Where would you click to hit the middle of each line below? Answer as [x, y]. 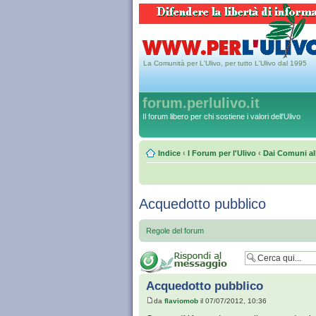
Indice [169, 153]
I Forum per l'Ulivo [222, 153]
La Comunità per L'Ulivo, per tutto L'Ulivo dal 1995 [225, 63]
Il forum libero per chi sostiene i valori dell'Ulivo [221, 116]
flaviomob [181, 301]
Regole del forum [175, 231]
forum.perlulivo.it [201, 103]
